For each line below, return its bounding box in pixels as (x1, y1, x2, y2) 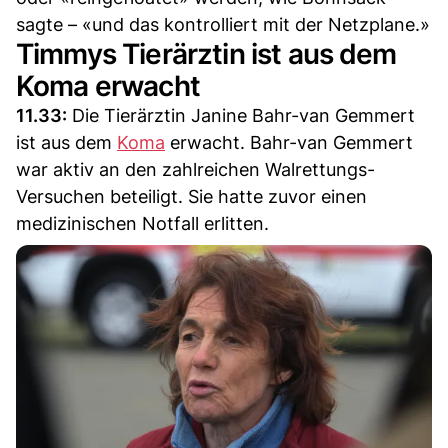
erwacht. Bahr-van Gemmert (165, 132, 413, 154)
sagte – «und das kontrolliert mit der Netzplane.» (16, 14, 430, 36)
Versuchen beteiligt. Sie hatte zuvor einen (16, 186, 367, 208)
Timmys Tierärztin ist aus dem (16, 37, 397, 72)
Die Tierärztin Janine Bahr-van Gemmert (67, 105, 415, 127)
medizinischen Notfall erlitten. (16, 213, 269, 235)
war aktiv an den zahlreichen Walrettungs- (16, 159, 375, 181)
